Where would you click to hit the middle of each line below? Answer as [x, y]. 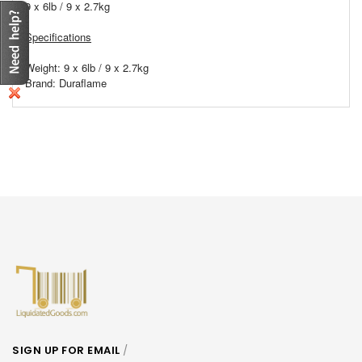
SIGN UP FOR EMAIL [66, 351]
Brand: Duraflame [67, 83]
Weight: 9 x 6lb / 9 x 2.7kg [87, 68]
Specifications [58, 37]
